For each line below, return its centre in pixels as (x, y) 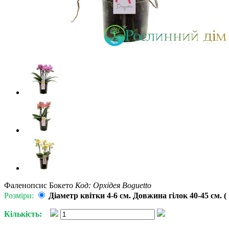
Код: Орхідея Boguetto (113, 186)
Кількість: (23, 214)
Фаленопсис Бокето (39, 186)
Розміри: (19, 196)
